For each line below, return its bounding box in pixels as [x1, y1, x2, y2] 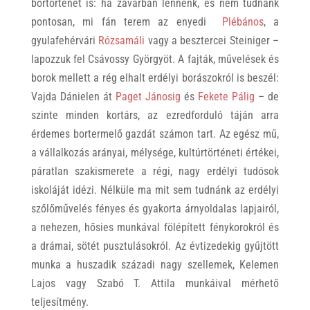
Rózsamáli [98, 34, 145, 48]
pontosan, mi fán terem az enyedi [30, 15, 222, 29]
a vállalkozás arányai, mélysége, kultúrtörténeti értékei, [30, 146, 280, 160]
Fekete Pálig [198, 90, 255, 104]
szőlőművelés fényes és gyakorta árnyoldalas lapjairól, [30, 202, 280, 216]
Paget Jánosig [115, 90, 181, 104]
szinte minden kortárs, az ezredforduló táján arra [30, 109, 280, 122]
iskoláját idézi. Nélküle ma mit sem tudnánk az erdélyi [30, 183, 280, 197]
